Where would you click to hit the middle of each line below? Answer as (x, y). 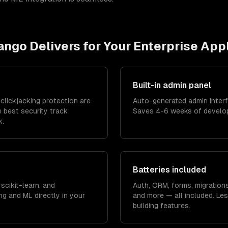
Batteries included (169, 170)
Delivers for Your (80, 46)
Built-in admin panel (172, 85)
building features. (162, 206)
